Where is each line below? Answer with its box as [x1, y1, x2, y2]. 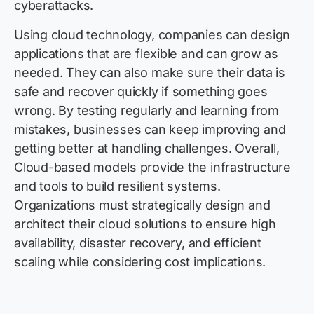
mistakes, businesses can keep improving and [14, 122, 286, 137]
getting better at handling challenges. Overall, [14, 141, 280, 156]
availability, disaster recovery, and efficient [14, 235, 261, 251]
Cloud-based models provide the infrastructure [14, 160, 291, 175]
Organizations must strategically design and [14, 198, 271, 213]
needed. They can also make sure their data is [14, 65, 285, 81]
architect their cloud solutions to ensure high [14, 217, 276, 232]
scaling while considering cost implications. [14, 254, 266, 270]
